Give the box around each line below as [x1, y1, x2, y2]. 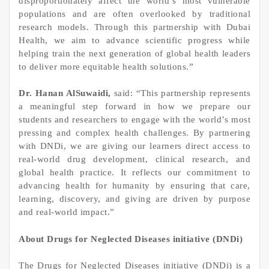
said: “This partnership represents [113, 88, 250, 98]
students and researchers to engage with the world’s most [19, 115, 250, 125]
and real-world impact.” [19, 207, 115, 217]
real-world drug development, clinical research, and [19, 154, 250, 165]
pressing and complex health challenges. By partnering [19, 128, 250, 138]
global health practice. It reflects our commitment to [19, 168, 250, 178]
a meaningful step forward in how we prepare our [19, 101, 250, 112]
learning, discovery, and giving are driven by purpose [19, 194, 250, 204]
